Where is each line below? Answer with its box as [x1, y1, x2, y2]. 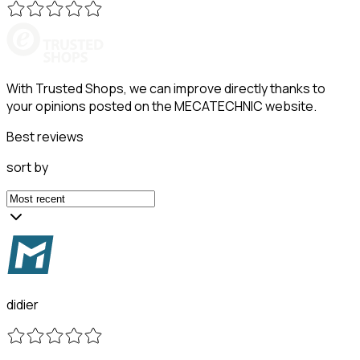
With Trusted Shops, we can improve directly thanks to [6, 79, 325, 97]
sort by [6, 157, 48, 176]
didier [6, 295, 39, 313]
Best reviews [6, 127, 84, 145]
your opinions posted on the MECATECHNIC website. [6, 96, 317, 115]
